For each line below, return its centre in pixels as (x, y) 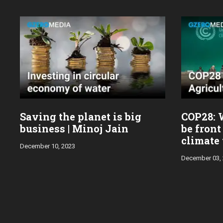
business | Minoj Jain (74, 128)
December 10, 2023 (48, 146)
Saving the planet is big (81, 116)
